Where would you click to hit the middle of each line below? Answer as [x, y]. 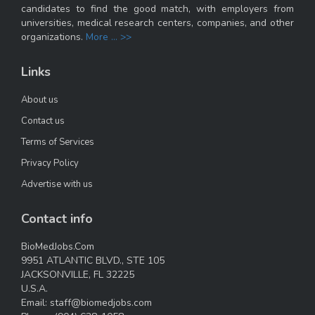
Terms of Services [58, 142]
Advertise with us [57, 184]
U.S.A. [34, 289]
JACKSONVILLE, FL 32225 [78, 275]
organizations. [53, 37]
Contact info [57, 219]
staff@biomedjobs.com [101, 303]
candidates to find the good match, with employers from [157, 9]
